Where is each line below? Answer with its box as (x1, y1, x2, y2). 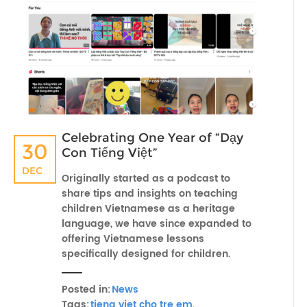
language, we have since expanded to (62, 216, 251, 232)
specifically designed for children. (62, 246, 230, 262)
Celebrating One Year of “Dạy (62, 130, 243, 145)
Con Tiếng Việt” (62, 145, 158, 160)
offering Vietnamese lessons (62, 231, 204, 247)
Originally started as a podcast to (62, 171, 230, 186)
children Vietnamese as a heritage (62, 201, 235, 217)
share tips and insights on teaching (62, 186, 238, 201)
